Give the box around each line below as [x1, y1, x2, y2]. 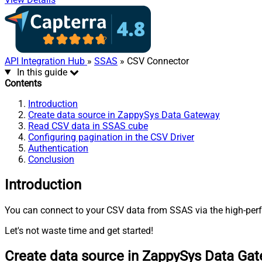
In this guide [16, 66, 67, 78]
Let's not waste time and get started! [5, 225, 153, 236]
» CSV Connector [118, 55, 189, 67]
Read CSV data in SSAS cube [28, 120, 148, 132]
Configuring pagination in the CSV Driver [28, 131, 194, 143]
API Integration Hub [5, 55, 87, 67]
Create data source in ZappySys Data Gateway [28, 109, 220, 120]
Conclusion [28, 153, 74, 165]
